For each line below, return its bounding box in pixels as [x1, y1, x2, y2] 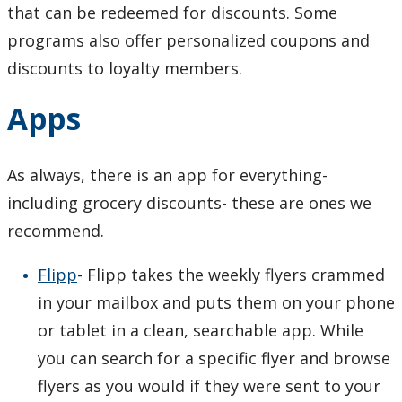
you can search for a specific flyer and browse [38, 347, 390, 370]
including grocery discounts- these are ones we [7, 192, 371, 214]
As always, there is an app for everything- [7, 164, 328, 187]
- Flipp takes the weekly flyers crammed [77, 264, 385, 286]
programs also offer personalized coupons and [7, 30, 370, 52]
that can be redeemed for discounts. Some [7, 2, 337, 24]
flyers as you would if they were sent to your [38, 375, 380, 398]
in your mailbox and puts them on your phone [38, 292, 395, 314]
